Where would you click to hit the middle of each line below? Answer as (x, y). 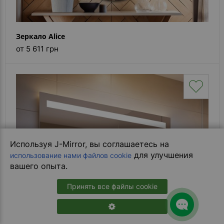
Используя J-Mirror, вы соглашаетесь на (89, 144)
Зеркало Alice (40, 36)
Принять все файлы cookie (112, 186)
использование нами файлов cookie (71, 155)
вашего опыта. (39, 166)
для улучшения (162, 155)
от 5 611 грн (37, 49)
